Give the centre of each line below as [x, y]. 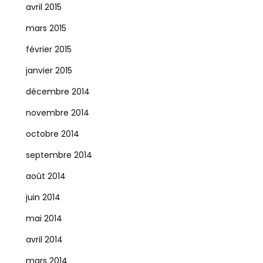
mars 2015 [46, 28]
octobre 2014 [52, 134]
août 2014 [45, 176]
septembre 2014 [59, 155]
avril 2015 [43, 7]
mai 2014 [44, 218]
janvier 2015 [49, 70]
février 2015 [48, 49]
